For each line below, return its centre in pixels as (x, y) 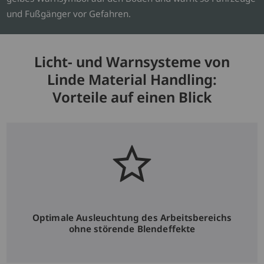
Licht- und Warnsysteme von (132, 62)
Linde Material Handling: (132, 80)
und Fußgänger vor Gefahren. (69, 13)
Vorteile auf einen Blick (132, 97)
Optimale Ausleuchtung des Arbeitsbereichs (132, 218)
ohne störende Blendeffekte (132, 229)
